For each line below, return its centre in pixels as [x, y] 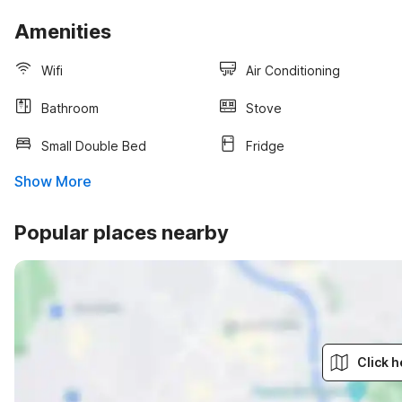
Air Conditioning [293, 70]
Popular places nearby [122, 232]
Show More [53, 181]
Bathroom [70, 108]
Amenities [63, 31]
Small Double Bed [94, 145]
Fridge [265, 145]
